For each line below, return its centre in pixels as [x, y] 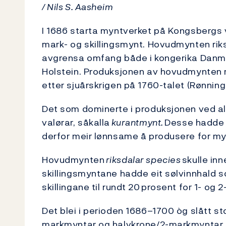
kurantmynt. [138, 123]
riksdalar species [144, 160]
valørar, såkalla [77, 123]
